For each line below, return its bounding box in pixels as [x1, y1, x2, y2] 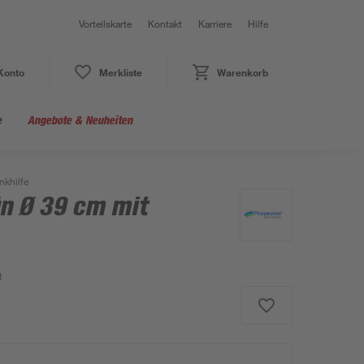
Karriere [198, 17, 232, 30]
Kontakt [148, 17, 182, 30]
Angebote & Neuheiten [28, 113, 132, 127]
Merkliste [98, 66, 142, 79]
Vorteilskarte [79, 17, 132, 30]
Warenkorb [216, 66, 268, 79]
